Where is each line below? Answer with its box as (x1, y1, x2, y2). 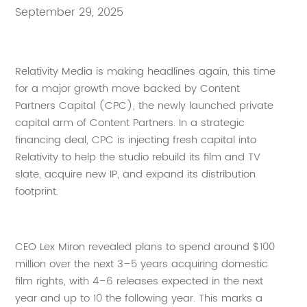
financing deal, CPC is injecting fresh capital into (15, 131, 257, 149)
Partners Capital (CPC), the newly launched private (15, 97, 274, 114)
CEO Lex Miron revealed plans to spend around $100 (15, 238, 275, 256)
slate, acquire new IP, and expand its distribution (15, 165, 256, 183)
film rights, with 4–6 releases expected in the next (15, 272, 264, 290)
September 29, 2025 (15, 3, 124, 21)
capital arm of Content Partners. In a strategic (15, 114, 245, 132)
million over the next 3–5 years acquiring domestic (15, 255, 269, 273)
